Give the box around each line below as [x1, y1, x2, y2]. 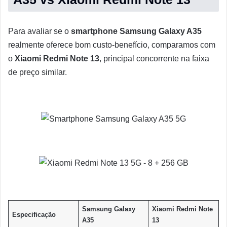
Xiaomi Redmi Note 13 [15, 54, 99, 63]
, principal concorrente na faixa [99, 54, 209, 63]
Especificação [12, 210, 56, 218]
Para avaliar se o [8, 26, 71, 35]
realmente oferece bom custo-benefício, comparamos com [8, 40, 215, 49]
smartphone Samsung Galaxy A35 [71, 26, 202, 35]
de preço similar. [8, 67, 67, 77]
